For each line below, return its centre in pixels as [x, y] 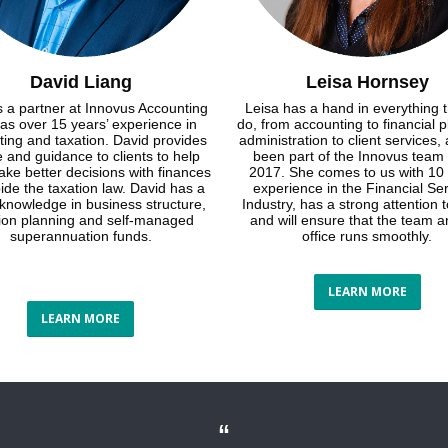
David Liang [80, 82]
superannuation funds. [80, 236]
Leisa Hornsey [367, 82]
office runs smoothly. [367, 236]
